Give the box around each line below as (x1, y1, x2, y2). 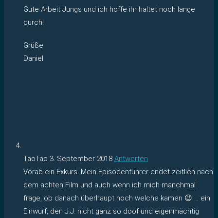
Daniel (23, 54, 43, 63)
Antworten (114, 154, 148, 163)
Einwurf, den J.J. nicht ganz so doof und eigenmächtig (23, 206, 199, 216)
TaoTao (23, 154, 50, 163)
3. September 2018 (50, 154, 112, 163)
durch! (23, 18, 44, 27)
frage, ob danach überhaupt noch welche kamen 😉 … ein (23, 193, 210, 202)
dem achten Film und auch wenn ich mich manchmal (23, 180, 196, 189)
